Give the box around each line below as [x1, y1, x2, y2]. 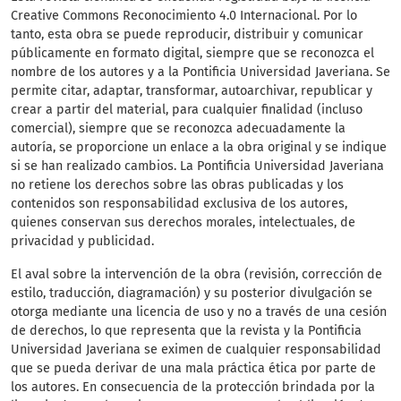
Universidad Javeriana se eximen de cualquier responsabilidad [11, 342, 381, 358]
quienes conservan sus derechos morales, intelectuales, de [11, 215, 355, 231]
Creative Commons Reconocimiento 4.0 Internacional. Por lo [11, 8, 357, 24]
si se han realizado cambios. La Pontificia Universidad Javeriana [11, 158, 384, 175]
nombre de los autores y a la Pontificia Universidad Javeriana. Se [11, 64, 390, 81]
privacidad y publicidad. [11, 234, 154, 250]
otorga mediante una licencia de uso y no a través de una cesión [11, 304, 387, 320]
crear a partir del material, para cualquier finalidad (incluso [11, 102, 363, 118]
